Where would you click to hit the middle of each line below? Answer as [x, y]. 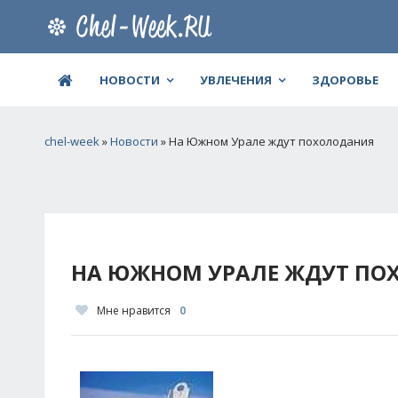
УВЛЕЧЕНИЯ [236, 80]
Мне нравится [134, 310]
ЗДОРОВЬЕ [345, 80]
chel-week [72, 141]
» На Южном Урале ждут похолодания [266, 141]
